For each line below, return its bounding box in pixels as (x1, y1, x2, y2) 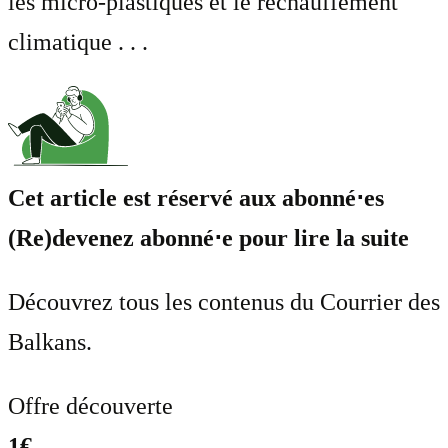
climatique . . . (8, 28, 148, 55)
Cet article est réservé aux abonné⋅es (8, 184, 384, 211)
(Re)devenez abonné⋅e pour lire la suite (8, 224, 409, 251)
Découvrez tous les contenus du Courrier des (8, 288, 440, 315)
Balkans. (8, 328, 92, 355)
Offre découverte (8, 392, 173, 419)
